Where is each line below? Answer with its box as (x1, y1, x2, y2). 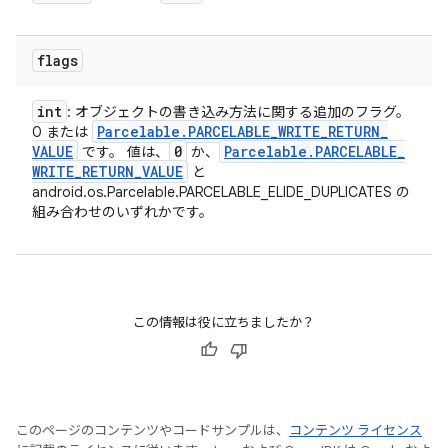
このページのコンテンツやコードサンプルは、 (16, 422, 289, 439)
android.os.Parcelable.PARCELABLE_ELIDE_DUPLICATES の (32, 183, 410, 201)
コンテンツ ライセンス (289, 422, 422, 439)
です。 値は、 (78, 143, 169, 161)
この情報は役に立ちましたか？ (133, 314, 315, 331)
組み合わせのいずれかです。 (32, 203, 213, 221)
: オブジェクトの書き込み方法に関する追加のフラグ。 (67, 103, 410, 121)
